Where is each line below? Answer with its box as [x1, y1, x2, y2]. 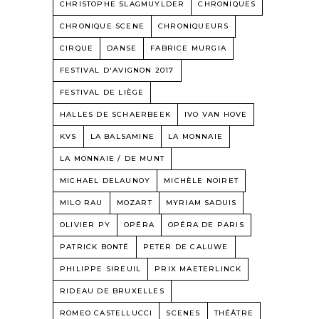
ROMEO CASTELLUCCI [60, 308, 153, 318]
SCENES [166, 308, 201, 318]
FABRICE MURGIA [150, 43, 227, 53]
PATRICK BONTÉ [60, 242, 130, 251]
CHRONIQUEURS [158, 21, 229, 31]
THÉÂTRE [214, 308, 254, 318]
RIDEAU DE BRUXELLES [60, 286, 164, 296]
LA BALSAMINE [90, 132, 155, 141]
